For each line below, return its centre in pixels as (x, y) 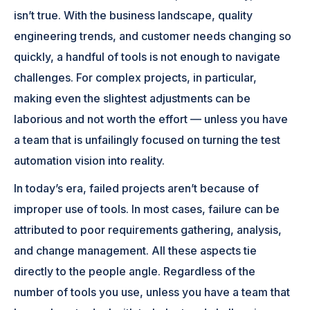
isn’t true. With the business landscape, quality (134, 15)
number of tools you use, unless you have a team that (152, 292)
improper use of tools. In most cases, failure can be (147, 209)
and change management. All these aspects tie (136, 250)
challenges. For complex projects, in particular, (136, 77)
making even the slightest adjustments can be (133, 98)
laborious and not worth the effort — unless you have (151, 119)
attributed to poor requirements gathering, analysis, (148, 229)
